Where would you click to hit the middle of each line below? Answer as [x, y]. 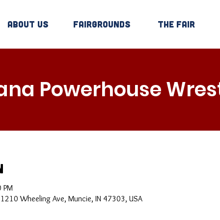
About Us [28, 24]
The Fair [176, 24]
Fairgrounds [102, 24]
